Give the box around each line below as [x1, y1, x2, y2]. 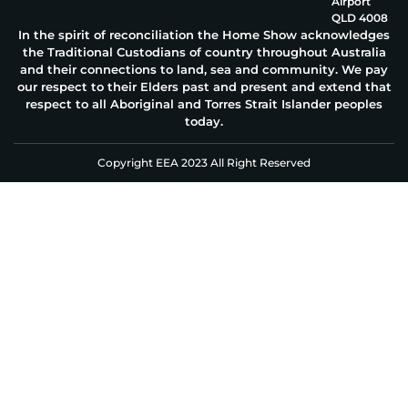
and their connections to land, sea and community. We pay [20, 61, 388, 76]
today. [185, 113, 223, 128]
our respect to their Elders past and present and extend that [16, 78, 392, 94]
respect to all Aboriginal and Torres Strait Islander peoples [25, 96, 382, 111]
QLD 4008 [331, 10, 388, 25]
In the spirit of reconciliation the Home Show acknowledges [18, 26, 390, 42]
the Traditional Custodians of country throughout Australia [22, 44, 386, 59]
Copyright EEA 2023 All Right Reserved [97, 156, 311, 170]
